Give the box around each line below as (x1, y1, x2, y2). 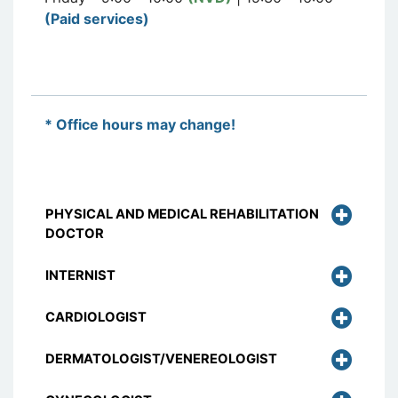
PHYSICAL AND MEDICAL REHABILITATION (45, 205, 319, 222)
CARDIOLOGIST (45, 308, 147, 325)
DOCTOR (45, 225, 104, 242)
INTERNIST (45, 267, 115, 283)
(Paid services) (44, 9, 149, 28)
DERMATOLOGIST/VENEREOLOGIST (45, 350, 277, 367)
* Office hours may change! (44, 115, 235, 133)
